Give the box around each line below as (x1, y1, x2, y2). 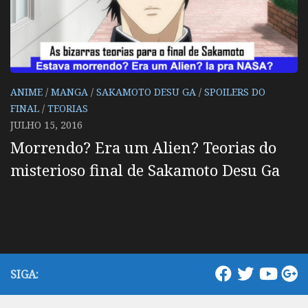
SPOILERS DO (204, 85, 265, 98)
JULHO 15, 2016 (10, 118, 82, 131)
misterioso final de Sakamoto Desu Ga (10, 159, 280, 180)
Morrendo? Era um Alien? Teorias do (10, 136, 276, 157)
